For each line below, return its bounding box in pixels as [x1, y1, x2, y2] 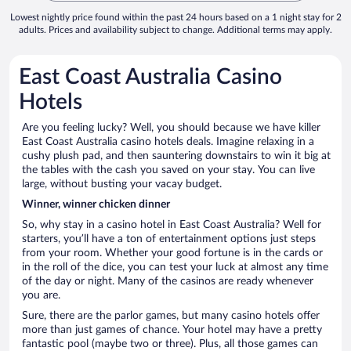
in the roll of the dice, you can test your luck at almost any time [22, 262, 328, 273]
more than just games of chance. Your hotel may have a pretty [22, 324, 322, 336]
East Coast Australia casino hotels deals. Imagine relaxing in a [22, 136, 314, 148]
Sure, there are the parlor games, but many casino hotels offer [22, 310, 320, 322]
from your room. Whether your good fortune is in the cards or [22, 248, 323, 259]
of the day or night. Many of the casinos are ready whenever [22, 276, 313, 288]
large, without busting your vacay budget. [22, 179, 222, 190]
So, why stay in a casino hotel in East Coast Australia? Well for [22, 219, 321, 231]
